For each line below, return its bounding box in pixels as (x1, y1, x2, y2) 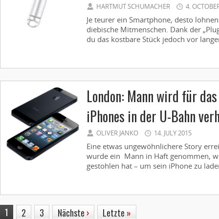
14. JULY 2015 (154, 129, 192, 137)
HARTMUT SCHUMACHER (96, 2, 170, 11)
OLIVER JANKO (96, 129, 138, 137)
